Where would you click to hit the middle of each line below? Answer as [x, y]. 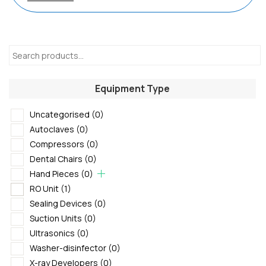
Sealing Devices [61, 203]
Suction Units [56, 218]
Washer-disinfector [68, 248]
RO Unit [44, 188]
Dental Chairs [56, 159]
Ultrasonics [52, 233]
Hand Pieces [54, 173]
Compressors [57, 144]
